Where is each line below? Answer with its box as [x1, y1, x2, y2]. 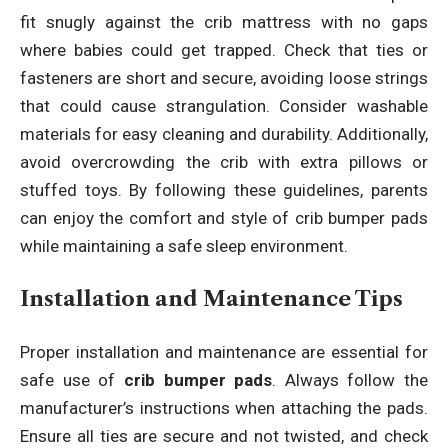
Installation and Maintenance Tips [20, 286, 403, 312]
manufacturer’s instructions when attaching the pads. [20, 397, 428, 418]
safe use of [20, 369, 124, 390]
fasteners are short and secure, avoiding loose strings [20, 67, 428, 88]
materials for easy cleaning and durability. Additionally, [20, 123, 428, 144]
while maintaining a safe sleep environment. [20, 235, 348, 256]
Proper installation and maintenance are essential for [20, 341, 428, 362]
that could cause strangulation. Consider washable [20, 95, 428, 116]
